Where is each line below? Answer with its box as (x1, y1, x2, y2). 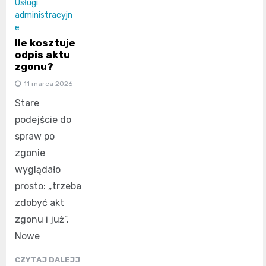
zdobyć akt (15, 197, 64, 209)
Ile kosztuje (15, 37, 75, 49)
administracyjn (15, 9, 72, 20)
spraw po (15, 131, 55, 142)
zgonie (15, 147, 45, 159)
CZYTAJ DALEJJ (15, 255, 80, 265)
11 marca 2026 (24, 80, 72, 88)
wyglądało (15, 164, 61, 176)
